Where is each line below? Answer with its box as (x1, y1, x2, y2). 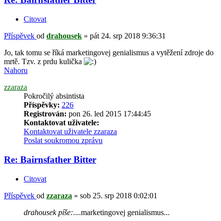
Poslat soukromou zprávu (24, 136, 103, 145)
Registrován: (24, 110, 67, 118)
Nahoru (4, 66, 28, 75)
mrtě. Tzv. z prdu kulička (4, 57, 84, 66)
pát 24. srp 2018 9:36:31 (90, 32, 166, 40)
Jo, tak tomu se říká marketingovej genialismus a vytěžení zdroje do (4, 48, 214, 57)
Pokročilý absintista (24, 92, 84, 101)
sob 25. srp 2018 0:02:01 (80, 191, 157, 200)
